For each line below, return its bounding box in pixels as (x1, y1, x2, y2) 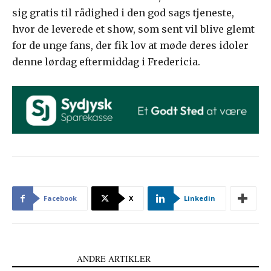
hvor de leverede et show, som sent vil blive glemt (12, 23, 255, 36)
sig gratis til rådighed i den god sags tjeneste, (12, 7, 234, 19)
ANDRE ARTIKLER (77, 253, 151, 265)
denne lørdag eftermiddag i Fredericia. (12, 56, 200, 68)
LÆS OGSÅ (19, 253, 62, 265)
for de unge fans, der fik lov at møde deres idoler (12, 39, 249, 52)
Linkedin (184, 194, 215, 203)
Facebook (44, 194, 77, 203)
